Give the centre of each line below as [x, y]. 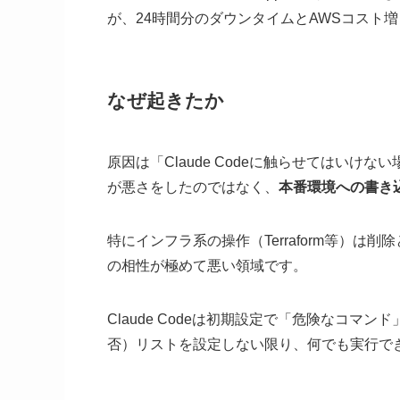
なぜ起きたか [166, 100]
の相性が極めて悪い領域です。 [207, 266]
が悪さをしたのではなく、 [193, 187]
